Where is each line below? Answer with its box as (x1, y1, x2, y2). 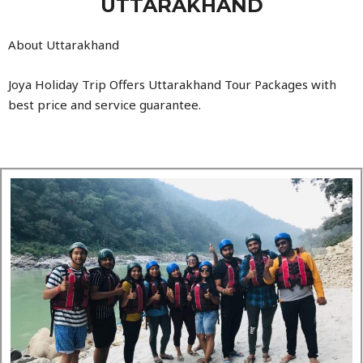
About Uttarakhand (8, 36, 119, 53)
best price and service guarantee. (8, 96, 201, 113)
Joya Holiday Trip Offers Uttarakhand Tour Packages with (8, 76, 336, 92)
